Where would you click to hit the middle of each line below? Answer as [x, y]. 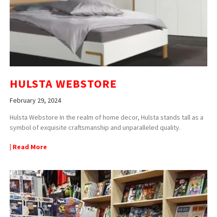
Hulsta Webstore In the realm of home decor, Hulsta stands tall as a [107, 117]
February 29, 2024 [35, 100]
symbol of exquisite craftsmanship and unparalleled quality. [95, 127]
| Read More [28, 147]
